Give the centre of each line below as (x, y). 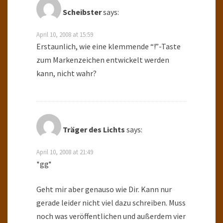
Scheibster (82, 12)
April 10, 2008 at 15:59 (65, 35)
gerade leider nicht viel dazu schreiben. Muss (111, 203)
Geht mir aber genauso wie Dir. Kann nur (104, 189)
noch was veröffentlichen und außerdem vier (111, 216)
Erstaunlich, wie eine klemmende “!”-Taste (109, 47)
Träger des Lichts (94, 130)
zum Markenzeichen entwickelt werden (103, 60)
